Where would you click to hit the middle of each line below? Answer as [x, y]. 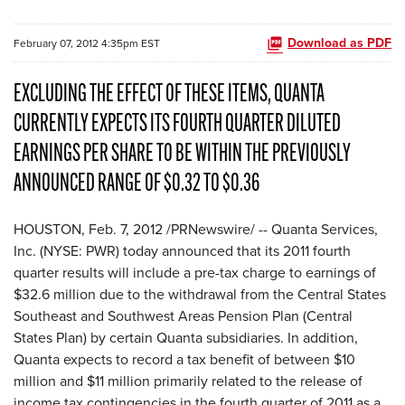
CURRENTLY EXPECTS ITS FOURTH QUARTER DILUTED [177, 125]
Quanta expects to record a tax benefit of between [174, 359]
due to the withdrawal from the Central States [241, 294]
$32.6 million [55, 294]
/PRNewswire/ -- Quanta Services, [270, 229]
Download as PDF [339, 42]
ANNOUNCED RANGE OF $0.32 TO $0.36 [137, 184]
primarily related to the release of [256, 381]
